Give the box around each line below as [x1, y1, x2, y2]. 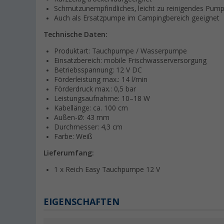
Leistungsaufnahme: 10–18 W [54, 94, 150, 103]
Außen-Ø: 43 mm [54, 113, 109, 122]
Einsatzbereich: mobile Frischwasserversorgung [54, 56, 206, 65]
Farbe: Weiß [54, 132, 92, 141]
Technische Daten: [43, 30, 107, 39]
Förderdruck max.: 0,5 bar [54, 85, 136, 93]
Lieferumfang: [43, 149, 94, 157]
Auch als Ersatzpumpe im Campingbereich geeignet [54, 14, 219, 22]
